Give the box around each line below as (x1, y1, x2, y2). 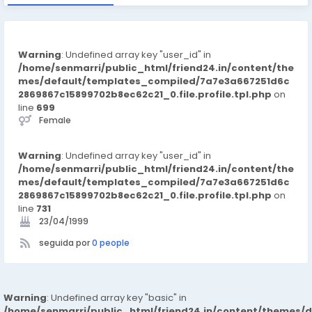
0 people (92, 237, 130, 249)
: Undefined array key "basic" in (47, 291, 187, 304)
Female (39, 114, 71, 126)
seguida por (39, 237, 92, 249)
